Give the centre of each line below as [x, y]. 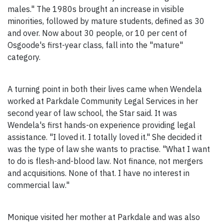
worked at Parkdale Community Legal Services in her [103, 101]
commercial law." [38, 185]
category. [24, 57]
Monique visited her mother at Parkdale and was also [104, 217]
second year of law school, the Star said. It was [92, 113]
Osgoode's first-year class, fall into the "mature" [95, 45]
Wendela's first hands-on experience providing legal [101, 125]
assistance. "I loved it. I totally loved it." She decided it [105, 137]
